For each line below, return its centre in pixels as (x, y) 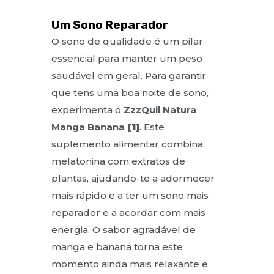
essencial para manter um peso (127, 58)
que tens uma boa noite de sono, (130, 92)
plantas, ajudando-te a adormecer (133, 178)
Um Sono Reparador (110, 24)
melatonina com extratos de (118, 161)
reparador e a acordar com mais (128, 212)
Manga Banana (88, 127)
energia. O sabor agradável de (124, 229)
